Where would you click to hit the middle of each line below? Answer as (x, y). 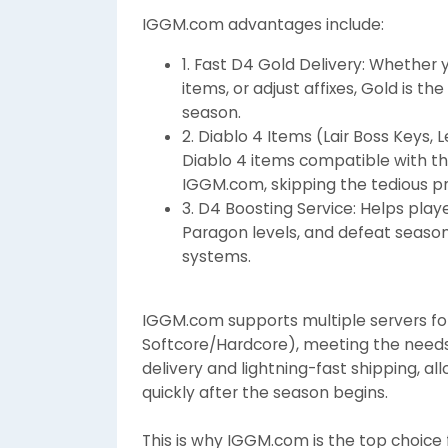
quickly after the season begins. (265, 392)
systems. (216, 256)
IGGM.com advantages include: (263, 24)
